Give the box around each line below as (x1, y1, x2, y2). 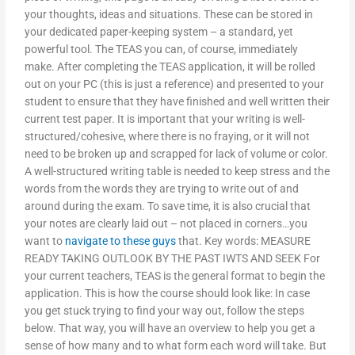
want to (25, 235, 66, 248)
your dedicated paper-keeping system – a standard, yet (25, 25, 294, 39)
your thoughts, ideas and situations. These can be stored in (25, 8, 314, 21)
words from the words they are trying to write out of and (25, 182, 300, 196)
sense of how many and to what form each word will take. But (25, 339, 327, 353)
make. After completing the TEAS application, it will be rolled (25, 60, 316, 74)
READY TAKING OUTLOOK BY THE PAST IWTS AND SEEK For (25, 252, 321, 265)
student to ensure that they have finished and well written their (25, 95, 330, 109)
